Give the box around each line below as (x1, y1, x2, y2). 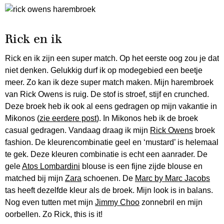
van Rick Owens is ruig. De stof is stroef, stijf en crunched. (5, 90, 209, 98)
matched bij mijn (5, 174, 65, 182)
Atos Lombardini (22, 162, 80, 170)
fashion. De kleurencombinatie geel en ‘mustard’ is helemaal (5, 138, 218, 146)
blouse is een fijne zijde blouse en (80, 162, 202, 170)
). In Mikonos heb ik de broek (96, 114, 198, 122)
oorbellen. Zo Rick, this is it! (5, 210, 102, 218)
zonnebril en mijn (139, 198, 202, 206)
